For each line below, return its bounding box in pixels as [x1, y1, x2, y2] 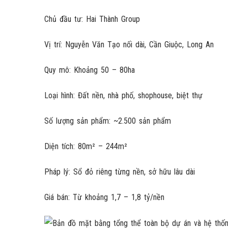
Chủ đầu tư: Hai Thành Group [44, 14, 140, 24]
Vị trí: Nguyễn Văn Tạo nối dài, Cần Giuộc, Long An [44, 40, 214, 49]
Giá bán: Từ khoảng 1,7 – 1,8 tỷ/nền [44, 192, 164, 202]
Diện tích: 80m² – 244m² [44, 141, 127, 151]
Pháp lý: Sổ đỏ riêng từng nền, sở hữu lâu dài [44, 167, 195, 177]
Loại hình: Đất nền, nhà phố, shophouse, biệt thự [44, 91, 203, 100]
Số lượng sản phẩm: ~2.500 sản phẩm [44, 116, 171, 126]
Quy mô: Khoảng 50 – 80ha [44, 65, 135, 75]
